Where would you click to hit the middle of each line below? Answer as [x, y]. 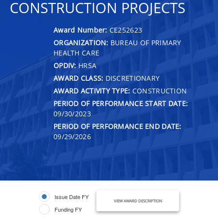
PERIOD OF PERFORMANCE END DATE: [118, 126]
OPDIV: [65, 65]
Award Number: [82, 30]
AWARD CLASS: [79, 78]
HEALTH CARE [77, 53]
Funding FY [68, 209]
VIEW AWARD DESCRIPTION [138, 200]
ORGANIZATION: [81, 42]
